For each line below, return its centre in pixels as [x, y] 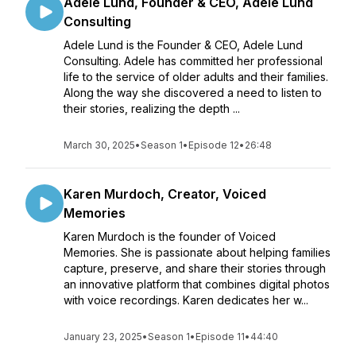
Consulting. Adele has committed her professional [193, 61]
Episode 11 [220, 337]
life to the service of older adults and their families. [196, 77]
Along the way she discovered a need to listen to [193, 93]
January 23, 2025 [103, 337]
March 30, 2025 [99, 145]
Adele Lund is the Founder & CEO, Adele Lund [183, 45]
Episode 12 [214, 145]
